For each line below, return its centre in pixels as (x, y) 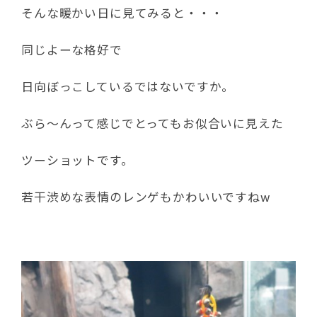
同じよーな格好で (72, 50)
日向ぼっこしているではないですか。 (128, 86)
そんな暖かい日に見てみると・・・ (122, 13)
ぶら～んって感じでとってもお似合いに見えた (152, 123)
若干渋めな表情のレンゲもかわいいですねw (146, 197)
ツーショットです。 (77, 160)
